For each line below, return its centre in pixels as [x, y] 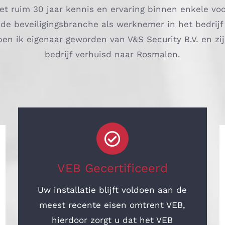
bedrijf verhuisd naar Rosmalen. [112, 54]
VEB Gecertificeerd [112, 168]
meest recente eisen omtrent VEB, [113, 205]
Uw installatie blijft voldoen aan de [113, 190]
